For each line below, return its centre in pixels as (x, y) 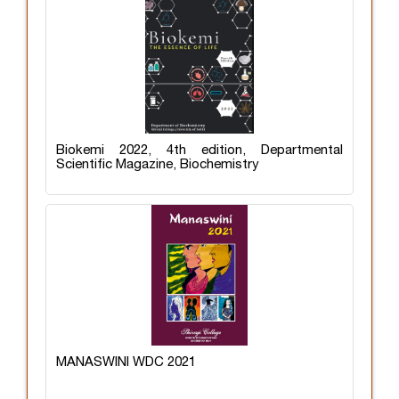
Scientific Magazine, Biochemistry (158, 164)
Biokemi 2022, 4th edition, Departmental (199, 150)
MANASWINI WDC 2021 (126, 362)
